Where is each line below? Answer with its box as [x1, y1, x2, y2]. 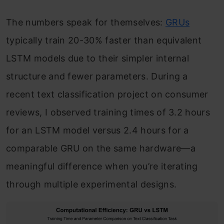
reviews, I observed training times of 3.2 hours [6, 107, 210, 118]
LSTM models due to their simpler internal [6, 53, 189, 64]
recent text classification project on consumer [6, 89, 208, 100]
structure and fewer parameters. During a [6, 71, 188, 82]
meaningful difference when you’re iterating [6, 161, 198, 172]
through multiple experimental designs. [6, 179, 177, 190]
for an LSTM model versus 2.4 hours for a [6, 125, 189, 136]
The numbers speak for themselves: [6, 17, 165, 28]
